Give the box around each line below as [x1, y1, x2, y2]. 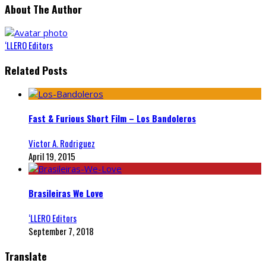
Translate [5, 248, 47, 264]
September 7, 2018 [28, 224, 94, 238]
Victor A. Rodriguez [28, 137, 95, 150]
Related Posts [5, 62, 67, 78]
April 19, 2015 [28, 150, 75, 163]
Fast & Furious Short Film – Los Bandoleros [28, 112, 196, 125]
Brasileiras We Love [28, 186, 103, 200]
